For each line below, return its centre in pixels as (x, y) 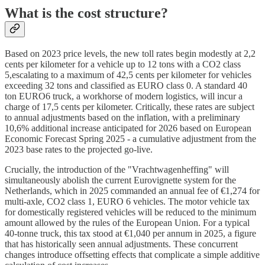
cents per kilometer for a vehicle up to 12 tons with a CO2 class (123, 64)
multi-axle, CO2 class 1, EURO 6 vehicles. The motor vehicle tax (127, 202)
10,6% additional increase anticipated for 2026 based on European (128, 128)
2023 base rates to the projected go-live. (79, 150)
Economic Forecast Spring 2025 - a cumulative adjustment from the (130, 139)
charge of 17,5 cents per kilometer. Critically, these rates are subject (130, 107)
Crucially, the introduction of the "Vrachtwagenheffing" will (117, 170)
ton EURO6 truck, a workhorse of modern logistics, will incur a (124, 96)
